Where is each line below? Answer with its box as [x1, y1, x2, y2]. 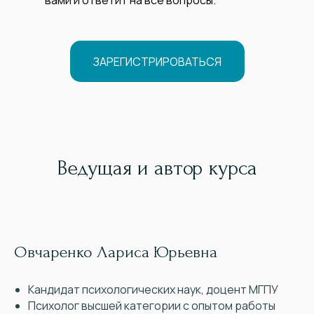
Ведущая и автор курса [57, 156, 257, 180]
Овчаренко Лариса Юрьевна [14, 243, 217, 262]
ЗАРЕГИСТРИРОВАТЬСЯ [93, 53, 221, 69]
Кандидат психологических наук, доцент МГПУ [28, 282, 278, 298]
